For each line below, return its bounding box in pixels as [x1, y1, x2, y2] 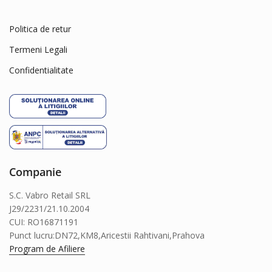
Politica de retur [9, 22, 71, 35]
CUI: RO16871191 [9, 216, 78, 228]
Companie [9, 164, 61, 179]
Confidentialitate [9, 64, 73, 76]
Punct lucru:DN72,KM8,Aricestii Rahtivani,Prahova [9, 229, 205, 241]
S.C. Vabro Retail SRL [9, 189, 90, 201]
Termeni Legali [9, 43, 67, 55]
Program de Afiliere [9, 242, 85, 254]
